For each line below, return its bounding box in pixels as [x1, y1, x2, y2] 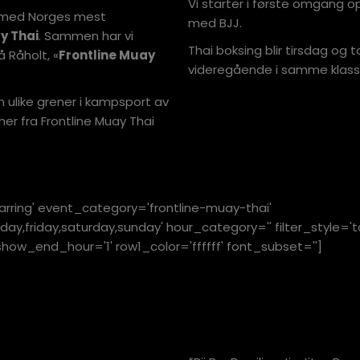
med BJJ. [188, 14, 242, 31]
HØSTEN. [188, 310, 271, 334]
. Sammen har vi [39, 27, 133, 44]
